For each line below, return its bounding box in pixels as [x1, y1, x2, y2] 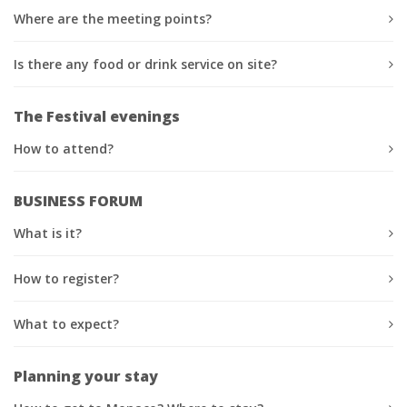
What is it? [14, 223, 82, 242]
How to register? [14, 269, 119, 287]
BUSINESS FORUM [14, 190, 143, 211]
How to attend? [14, 139, 114, 157]
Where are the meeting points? [14, 9, 212, 27]
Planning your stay [14, 365, 158, 386]
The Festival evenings [14, 105, 180, 126]
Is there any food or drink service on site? [14, 55, 277, 73]
